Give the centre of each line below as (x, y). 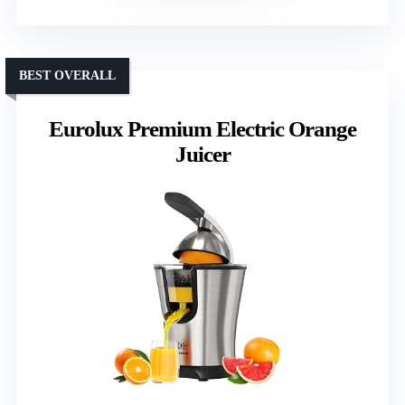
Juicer (202, 155)
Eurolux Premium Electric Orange (202, 129)
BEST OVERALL (67, 76)
